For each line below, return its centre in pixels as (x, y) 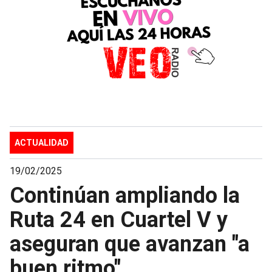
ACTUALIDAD (42, 142)
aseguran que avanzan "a (130, 244)
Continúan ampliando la (125, 195)
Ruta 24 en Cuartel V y (119, 219)
